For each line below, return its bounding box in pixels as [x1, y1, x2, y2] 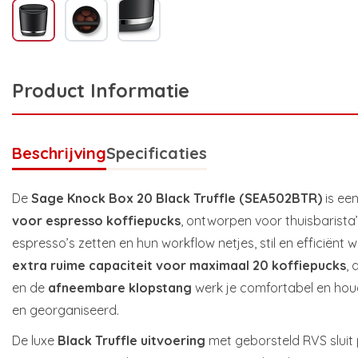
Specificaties [106, 143, 207, 164]
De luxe [12, 332, 58, 349]
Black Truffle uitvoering [58, 332, 205, 349]
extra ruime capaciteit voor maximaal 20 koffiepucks [12, 257, 346, 274]
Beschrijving [12, 143, 106, 164]
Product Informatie [12, 78, 189, 103]
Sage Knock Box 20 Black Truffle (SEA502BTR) [31, 190, 322, 207]
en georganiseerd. [12, 302, 119, 319]
